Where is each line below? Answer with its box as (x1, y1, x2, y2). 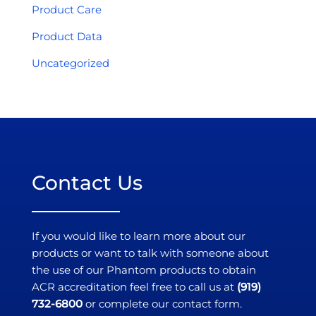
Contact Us (32, 171, 142, 195)
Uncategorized (31, 56, 109, 71)
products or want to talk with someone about (32, 246, 269, 260)
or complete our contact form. (83, 297, 242, 311)
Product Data (31, 30, 102, 44)
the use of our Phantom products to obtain (32, 263, 256, 277)
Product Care (31, 3, 102, 17)
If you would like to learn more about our (32, 229, 245, 243)
